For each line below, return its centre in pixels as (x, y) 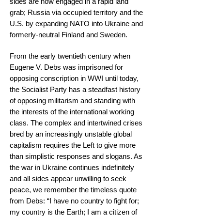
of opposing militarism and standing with (72, 101)
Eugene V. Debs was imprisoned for (66, 67)
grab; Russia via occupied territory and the (76, 12)
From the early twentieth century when (70, 56)
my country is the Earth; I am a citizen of (73, 212)
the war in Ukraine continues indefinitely (72, 167)
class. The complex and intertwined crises (76, 123)
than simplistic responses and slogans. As (76, 156)
